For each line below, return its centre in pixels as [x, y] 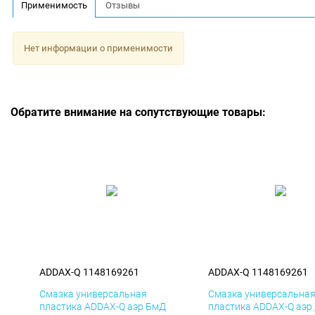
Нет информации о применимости [98, 48]
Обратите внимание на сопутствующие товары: [138, 112]
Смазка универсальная [93, 294]
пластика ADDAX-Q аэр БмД [103, 307]
